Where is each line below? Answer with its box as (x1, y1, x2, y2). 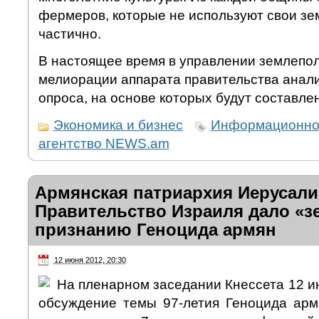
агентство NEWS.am (38, 135, 169, 151)
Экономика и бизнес (53, 117, 183, 132)
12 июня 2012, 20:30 (53, 255, 126, 264)
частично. (38, 26, 101, 41)
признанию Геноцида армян (34, 219, 276, 239)
